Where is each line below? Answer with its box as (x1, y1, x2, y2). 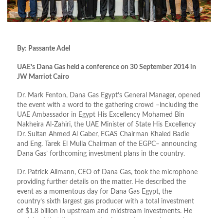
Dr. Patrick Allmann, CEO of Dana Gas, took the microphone (17, 169, 198, 176)
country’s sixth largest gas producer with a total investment (17, 198, 194, 205)
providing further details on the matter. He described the (17, 179, 186, 186)
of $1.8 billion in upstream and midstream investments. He (17, 208, 192, 215)
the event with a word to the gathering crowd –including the (17, 102, 198, 109)
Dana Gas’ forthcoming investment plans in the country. (17, 150, 185, 158)
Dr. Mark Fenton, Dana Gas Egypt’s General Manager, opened (17, 92, 200, 99)
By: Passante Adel (17, 45, 70, 53)
